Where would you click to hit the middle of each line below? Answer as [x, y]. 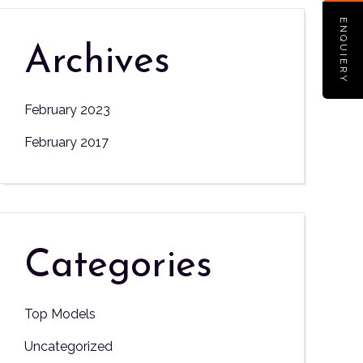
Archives [98, 62]
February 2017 [67, 142]
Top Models [60, 314]
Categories [119, 267]
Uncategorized [69, 346]
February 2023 [68, 110]
